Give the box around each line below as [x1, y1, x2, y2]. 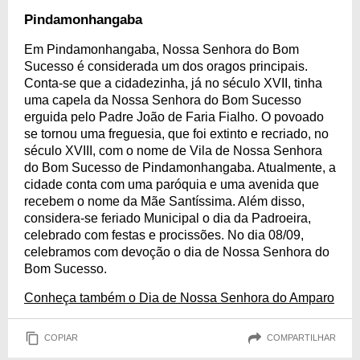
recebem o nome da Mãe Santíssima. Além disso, [24, 194, 305, 208]
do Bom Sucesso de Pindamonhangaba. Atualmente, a [24, 160, 336, 174]
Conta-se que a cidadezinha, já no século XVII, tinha [24, 76, 322, 90]
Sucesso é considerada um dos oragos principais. [24, 59, 308, 73]
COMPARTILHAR [267, 333, 336, 343]
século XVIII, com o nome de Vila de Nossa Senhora [24, 143, 322, 157]
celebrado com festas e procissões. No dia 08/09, [24, 227, 304, 242]
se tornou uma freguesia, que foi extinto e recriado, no [24, 126, 329, 141]
